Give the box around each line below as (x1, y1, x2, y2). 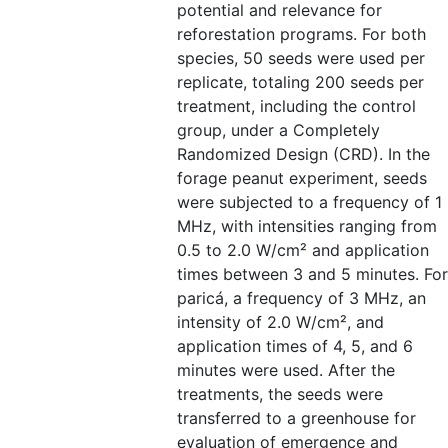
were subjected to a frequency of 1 (177, 192, 442, 212)
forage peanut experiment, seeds (177, 168, 427, 188)
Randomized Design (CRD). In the (177, 144, 430, 164)
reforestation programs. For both (177, 24, 426, 44)
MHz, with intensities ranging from (177, 216, 437, 236)
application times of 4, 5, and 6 (177, 336, 413, 356)
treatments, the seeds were (177, 384, 383, 404)
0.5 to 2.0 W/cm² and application (177, 240, 429, 260)
